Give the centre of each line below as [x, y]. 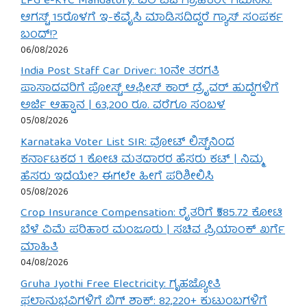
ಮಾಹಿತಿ [39, 248]
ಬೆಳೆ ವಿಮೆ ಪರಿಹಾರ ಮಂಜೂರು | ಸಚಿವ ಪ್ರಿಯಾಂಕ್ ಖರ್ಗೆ [153, 231]
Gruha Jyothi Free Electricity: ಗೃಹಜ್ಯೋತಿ [121, 284]
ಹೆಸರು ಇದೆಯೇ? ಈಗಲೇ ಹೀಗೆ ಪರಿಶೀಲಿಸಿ [117, 177]
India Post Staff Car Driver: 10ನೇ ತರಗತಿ [120, 72]
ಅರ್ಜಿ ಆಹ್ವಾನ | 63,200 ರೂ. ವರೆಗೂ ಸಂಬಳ [123, 106]
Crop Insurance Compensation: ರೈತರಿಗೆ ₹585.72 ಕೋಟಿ [151, 214]
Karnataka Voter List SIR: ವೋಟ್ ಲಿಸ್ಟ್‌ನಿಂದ [127, 143]
